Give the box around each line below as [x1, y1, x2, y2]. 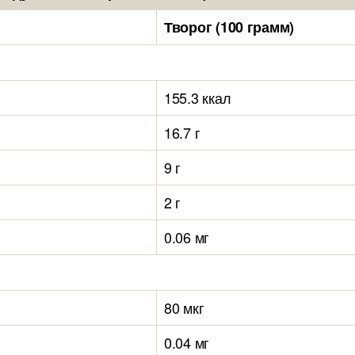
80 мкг [164, 297, 204, 318]
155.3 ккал [164, 87, 231, 108]
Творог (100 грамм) [164, 17, 295, 37]
